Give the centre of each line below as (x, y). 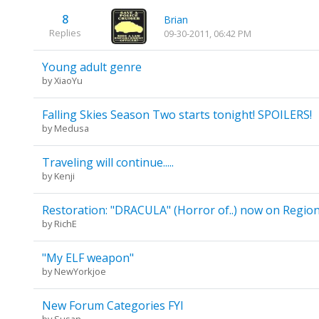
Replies (65, 32)
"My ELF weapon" (88, 257)
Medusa (71, 128)
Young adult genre (91, 67)
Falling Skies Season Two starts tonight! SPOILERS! (177, 114)
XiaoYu (68, 80)
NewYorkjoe (80, 271)
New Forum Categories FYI (113, 305)
